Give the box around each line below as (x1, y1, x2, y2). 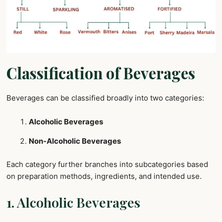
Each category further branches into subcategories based (6, 159, 208, 169)
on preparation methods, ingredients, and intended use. (6, 171, 202, 181)
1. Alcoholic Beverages (6, 193, 140, 211)
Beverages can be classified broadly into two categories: (6, 93, 204, 103)
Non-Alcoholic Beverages (29, 136, 121, 146)
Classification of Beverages (6, 62, 195, 84)
